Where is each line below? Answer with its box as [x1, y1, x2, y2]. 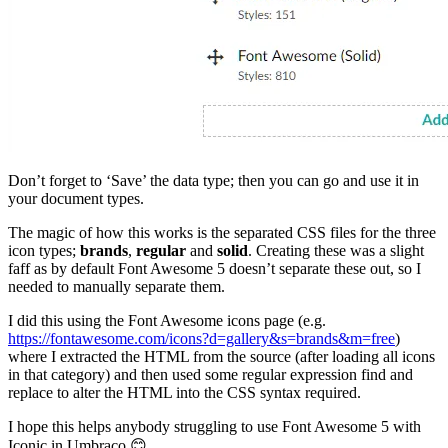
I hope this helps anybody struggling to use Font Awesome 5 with [8, 418, 421, 436]
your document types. [8, 190, 144, 208]
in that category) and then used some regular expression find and [8, 366, 413, 384]
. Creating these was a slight [248, 242, 424, 260]
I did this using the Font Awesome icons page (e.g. [8, 312, 326, 330]
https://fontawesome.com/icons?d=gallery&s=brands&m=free [8, 330, 395, 348]
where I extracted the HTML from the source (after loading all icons [8, 348, 435, 366]
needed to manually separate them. [8, 278, 225, 296]
